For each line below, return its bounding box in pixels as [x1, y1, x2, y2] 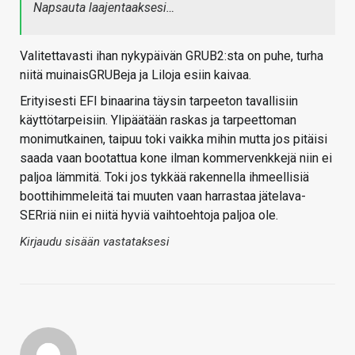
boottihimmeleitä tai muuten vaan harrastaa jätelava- [20, 189, 306, 204]
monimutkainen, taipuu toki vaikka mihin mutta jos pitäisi [20, 132, 327, 147]
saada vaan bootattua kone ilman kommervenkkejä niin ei [20, 151, 332, 166]
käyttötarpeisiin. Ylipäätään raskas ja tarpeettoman [20, 113, 296, 128]
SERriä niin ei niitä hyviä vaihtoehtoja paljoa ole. [20, 208, 278, 223]
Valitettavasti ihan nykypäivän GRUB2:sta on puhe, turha [20, 48, 323, 64]
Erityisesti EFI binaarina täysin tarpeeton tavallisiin [20, 94, 298, 109]
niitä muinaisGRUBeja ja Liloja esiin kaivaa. [20, 67, 251, 83]
